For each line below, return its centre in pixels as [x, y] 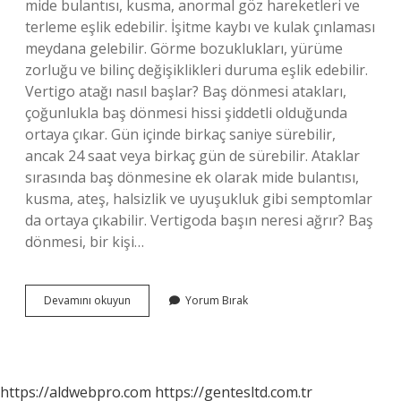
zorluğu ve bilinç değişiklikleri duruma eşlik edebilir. [196, 70]
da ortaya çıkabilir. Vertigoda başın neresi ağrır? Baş [199, 220]
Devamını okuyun [87, 300]
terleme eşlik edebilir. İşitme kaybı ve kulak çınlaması [200, 27]
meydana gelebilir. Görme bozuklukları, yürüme [184, 48]
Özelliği [149, 348]
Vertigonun [158, 299]
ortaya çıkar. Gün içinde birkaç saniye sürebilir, [180, 134]
